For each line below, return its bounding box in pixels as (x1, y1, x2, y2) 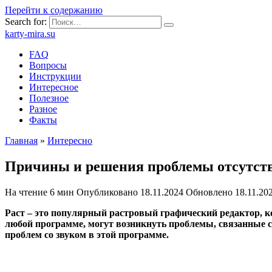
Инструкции (29, 71, 81, 81)
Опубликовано (76, 186, 138, 197)
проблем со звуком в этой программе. (5, 229, 169, 240)
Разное (29, 104, 57, 114)
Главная (5, 135, 38, 146)
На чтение (5, 186, 47, 197)
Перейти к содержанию (5, 5, 103, 15)
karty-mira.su (5, 29, 55, 39)
